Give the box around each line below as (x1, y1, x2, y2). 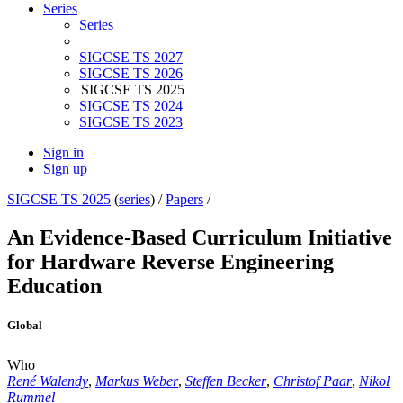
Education (7, 274, 102, 299)
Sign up (43, 161, 87, 177)
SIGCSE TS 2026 (79, 66, 183, 82)
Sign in (43, 145, 84, 161)
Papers (166, 192, 203, 208)
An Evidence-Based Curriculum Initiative (7, 226, 392, 250)
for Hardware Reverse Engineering (7, 250, 334, 274)
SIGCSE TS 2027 (79, 49, 183, 66)
